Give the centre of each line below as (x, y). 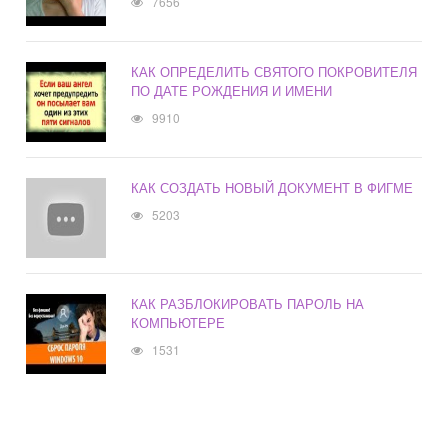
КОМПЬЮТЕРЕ (178, 323)
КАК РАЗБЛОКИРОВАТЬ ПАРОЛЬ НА (248, 304)
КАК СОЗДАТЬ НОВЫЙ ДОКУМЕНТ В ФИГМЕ (272, 188)
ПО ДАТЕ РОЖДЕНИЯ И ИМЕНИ (232, 91)
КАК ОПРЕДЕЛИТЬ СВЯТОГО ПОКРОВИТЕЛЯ (274, 72)
